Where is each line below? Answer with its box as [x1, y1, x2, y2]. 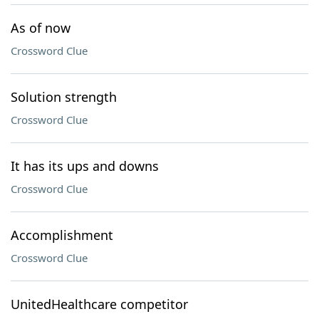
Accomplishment [11, 226, 113, 244]
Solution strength [11, 88, 117, 105]
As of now [11, 19, 70, 36]
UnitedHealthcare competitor [11, 296, 188, 313]
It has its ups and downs [11, 157, 159, 174]
